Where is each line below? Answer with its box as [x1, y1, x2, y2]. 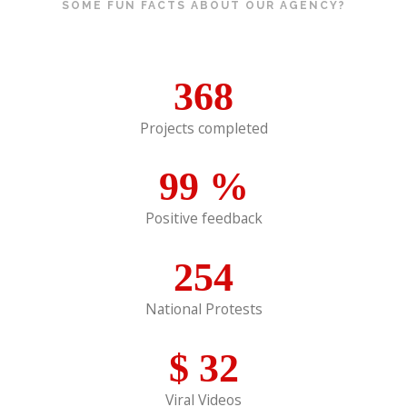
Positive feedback [144, 208, 263, 229]
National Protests [144, 299, 263, 320]
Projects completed [139, 117, 268, 138]
